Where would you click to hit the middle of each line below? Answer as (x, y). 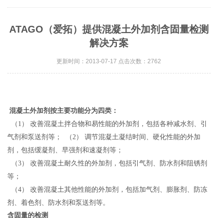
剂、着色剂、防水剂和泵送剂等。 (59, 203)
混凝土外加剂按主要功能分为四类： (64, 111)
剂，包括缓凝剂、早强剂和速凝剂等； (65, 150)
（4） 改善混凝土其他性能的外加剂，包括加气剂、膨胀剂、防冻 (108, 190)
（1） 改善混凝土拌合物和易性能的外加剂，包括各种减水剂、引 (108, 124)
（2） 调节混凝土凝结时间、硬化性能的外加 (131, 137)
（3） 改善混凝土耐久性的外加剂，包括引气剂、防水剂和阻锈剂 (108, 163)
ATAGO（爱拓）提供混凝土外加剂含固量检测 (109, 29)
